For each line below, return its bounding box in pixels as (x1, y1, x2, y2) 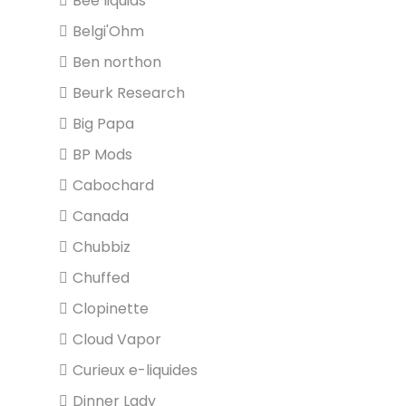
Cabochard (72, 175, 154, 196)
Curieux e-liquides (72, 360, 198, 381)
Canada (72, 206, 129, 227)
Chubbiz (72, 237, 130, 257)
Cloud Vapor (72, 329, 161, 350)
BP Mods (72, 144, 132, 165)
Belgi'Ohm (72, 21, 144, 42)
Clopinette (72, 298, 149, 319)
